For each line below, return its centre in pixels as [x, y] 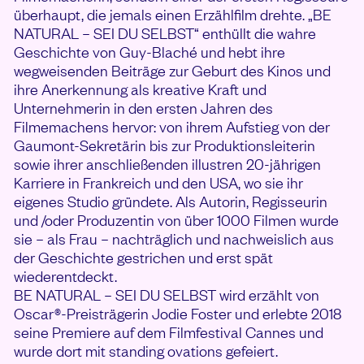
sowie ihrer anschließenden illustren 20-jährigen [167, 164]
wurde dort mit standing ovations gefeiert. [146, 351]
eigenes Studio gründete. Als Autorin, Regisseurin [171, 201]
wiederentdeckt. [65, 276]
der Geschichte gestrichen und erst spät [143, 257]
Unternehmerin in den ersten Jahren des [143, 108]
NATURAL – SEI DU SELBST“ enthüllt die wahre [165, 33]
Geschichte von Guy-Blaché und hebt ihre [149, 52]
